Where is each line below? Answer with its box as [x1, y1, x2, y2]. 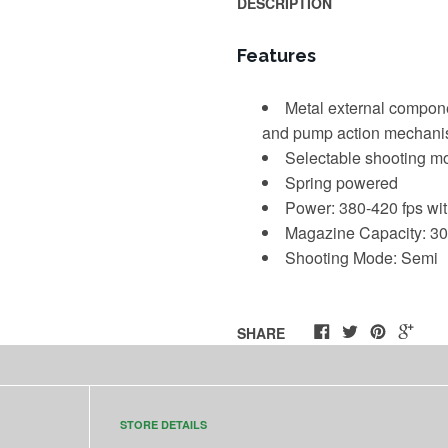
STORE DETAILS [120, 417, 207, 433]
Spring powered [284, 171, 402, 195]
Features [236, 45, 316, 67]
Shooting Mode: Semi [284, 246, 438, 270]
